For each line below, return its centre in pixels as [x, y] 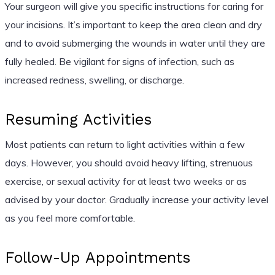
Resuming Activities [78, 119]
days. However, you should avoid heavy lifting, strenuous [129, 162]
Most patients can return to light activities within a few [125, 144]
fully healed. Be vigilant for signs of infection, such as [119, 61]
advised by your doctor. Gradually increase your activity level [136, 199]
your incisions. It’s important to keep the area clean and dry [133, 24]
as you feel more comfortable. [70, 218]
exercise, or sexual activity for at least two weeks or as [126, 181]
